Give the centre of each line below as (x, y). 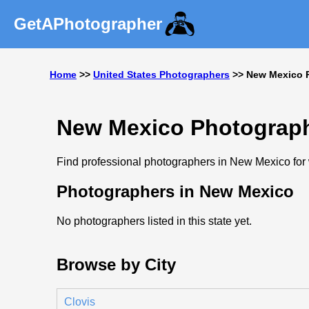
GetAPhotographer (88, 24)
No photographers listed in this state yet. (154, 221)
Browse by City (116, 264)
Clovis (80, 301)
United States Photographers (161, 74)
